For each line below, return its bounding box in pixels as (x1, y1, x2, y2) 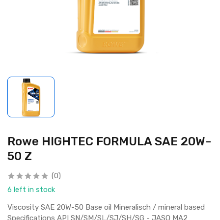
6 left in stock (7, 185, 55, 194)
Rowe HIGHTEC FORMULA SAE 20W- (7, 135, 211, 149)
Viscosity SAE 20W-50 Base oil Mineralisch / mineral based (7, 203, 205, 212)
